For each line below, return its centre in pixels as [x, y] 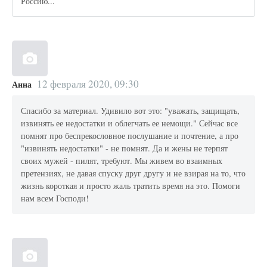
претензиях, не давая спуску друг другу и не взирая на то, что [133, 173]
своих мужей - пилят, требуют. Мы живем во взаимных [122, 161]
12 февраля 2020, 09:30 [88, 83]
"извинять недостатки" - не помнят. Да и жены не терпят [125, 148]
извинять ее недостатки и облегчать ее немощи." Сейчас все [130, 123]
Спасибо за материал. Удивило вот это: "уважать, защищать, [131, 111]
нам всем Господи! [55, 198]
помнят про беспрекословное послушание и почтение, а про [130, 136]
